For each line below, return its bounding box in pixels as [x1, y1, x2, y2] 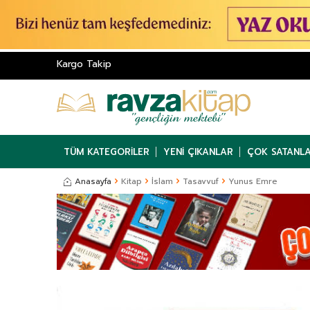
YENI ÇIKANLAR [163, 145, 233, 158]
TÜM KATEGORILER [64, 145, 149, 158]
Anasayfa [75, 175, 111, 188]
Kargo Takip [57, 57, 111, 72]
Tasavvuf [183, 175, 219, 188]
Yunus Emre [228, 175, 277, 188]
